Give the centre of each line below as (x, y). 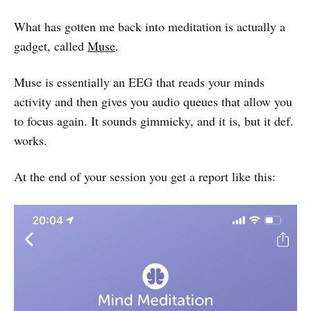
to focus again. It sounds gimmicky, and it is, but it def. (154, 121)
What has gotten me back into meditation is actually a (150, 27)
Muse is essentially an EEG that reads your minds (139, 82)
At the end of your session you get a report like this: (145, 177)
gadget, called (51, 46)
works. (31, 141)
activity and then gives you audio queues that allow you (153, 102)
